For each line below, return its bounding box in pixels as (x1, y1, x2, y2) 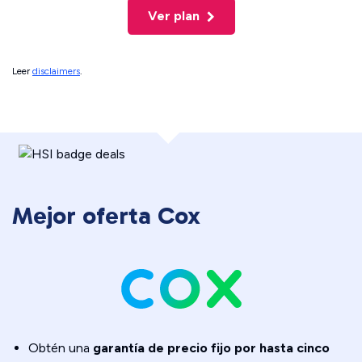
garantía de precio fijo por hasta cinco (90, 340, 330, 356)
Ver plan (147, 8, 203, 23)
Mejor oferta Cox (12, 201, 200, 230)
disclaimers (32, 65, 80, 77)
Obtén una (28, 340, 90, 356)
